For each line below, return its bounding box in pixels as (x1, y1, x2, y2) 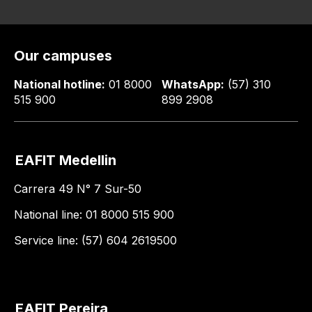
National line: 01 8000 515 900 (14, 208, 174, 221)
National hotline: (14, 77, 105, 91)
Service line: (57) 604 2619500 (14, 233, 177, 247)
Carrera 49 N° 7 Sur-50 (14, 182, 141, 196)
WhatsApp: (162, 77, 225, 91)
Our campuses (14, 47, 112, 64)
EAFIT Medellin (15, 152, 116, 169)
